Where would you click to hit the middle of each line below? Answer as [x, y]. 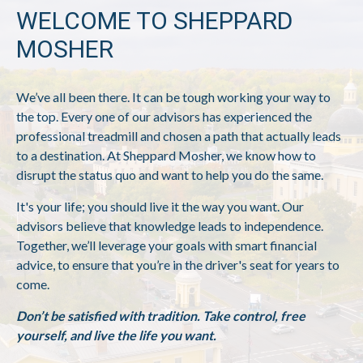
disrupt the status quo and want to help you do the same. [170, 174]
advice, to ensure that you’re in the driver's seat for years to [178, 264]
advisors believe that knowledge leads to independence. [170, 225]
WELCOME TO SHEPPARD [154, 20]
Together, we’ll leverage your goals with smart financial [167, 245]
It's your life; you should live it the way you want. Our [160, 206]
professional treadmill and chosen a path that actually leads [179, 135]
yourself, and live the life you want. [116, 335]
